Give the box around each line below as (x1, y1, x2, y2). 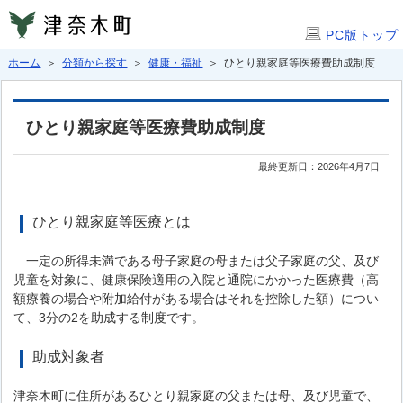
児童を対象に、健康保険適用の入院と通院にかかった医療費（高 (13, 273, 380, 287)
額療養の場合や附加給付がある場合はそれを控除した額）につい (13, 291, 380, 306)
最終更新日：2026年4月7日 (258, 161, 381, 172)
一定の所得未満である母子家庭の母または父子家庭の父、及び (13, 254, 380, 268)
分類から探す (62, 57, 128, 69)
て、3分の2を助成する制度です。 (13, 310, 205, 325)
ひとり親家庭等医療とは (32, 214, 192, 229)
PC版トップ (326, 28, 399, 42)
